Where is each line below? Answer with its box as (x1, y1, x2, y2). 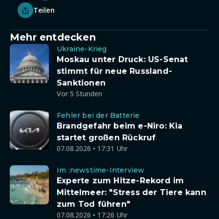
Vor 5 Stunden (57, 89, 102, 98)
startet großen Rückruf (57, 133, 156, 142)
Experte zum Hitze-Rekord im (57, 176, 184, 185)
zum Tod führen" (57, 199, 130, 209)
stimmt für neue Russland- (57, 66, 172, 76)
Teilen (33, 5, 55, 15)
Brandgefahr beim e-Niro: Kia (57, 121, 183, 131)
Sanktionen (57, 78, 106, 88)
